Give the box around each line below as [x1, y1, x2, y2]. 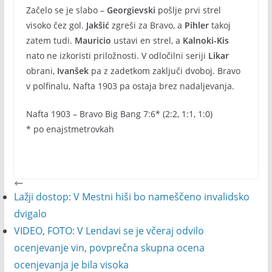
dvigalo [13, 207, 47, 220]
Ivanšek [56, 65, 89, 76]
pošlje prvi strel [155, 4, 221, 16]
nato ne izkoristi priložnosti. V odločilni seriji [25, 50, 208, 61]
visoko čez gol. [25, 19, 86, 31]
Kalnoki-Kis [182, 35, 229, 46]
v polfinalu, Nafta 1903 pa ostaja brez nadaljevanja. [25, 80, 234, 92]
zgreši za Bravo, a [109, 19, 185, 31]
